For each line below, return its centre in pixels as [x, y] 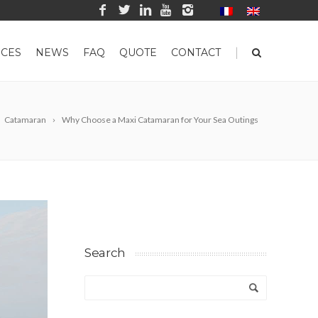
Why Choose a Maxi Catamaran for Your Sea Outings [160, 120]
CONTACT [196, 53]
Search [105, 253]
